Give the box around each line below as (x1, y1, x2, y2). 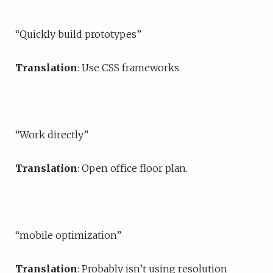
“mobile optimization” (15, 229, 121, 241)
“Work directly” (15, 129, 88, 141)
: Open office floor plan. (77, 162, 188, 174)
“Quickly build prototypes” (15, 28, 141, 40)
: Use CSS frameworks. (77, 62, 181, 74)
